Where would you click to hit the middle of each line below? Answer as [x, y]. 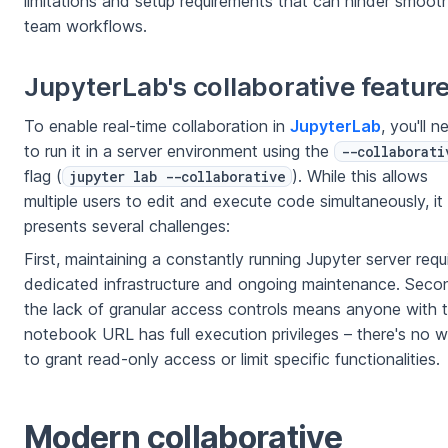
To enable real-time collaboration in [157, 126]
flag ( [43, 176]
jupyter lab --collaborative [177, 177]
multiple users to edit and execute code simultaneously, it [233, 201]
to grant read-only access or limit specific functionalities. [232, 359]
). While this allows [360, 176]
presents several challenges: [127, 226]
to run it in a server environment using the [179, 151]
